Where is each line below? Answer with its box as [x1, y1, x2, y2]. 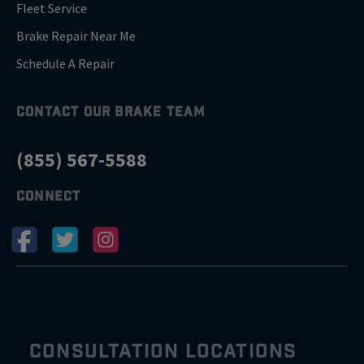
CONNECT [16, 189, 81, 203]
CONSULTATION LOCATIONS [29, 341, 297, 362]
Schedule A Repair [16, 55, 115, 72]
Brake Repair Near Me [16, 28, 136, 45]
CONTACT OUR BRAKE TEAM [16, 105, 206, 119]
